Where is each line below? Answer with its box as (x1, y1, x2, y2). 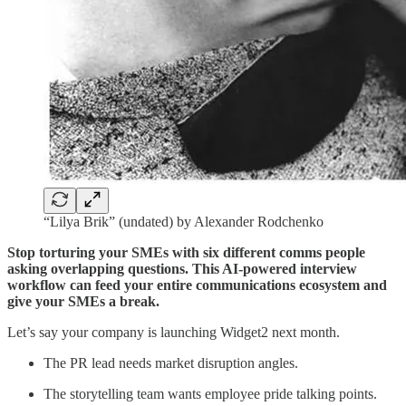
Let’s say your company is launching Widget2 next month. (7, 324, 340, 340)
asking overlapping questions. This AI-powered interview (7, 260, 357, 276)
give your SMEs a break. (7, 293, 159, 309)
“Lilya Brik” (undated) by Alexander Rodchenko (43, 213, 324, 229)
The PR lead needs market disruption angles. (43, 354, 298, 371)
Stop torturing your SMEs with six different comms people (7, 244, 365, 260)
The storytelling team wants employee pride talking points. (43, 385, 377, 401)
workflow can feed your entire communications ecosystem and (7, 276, 387, 293)
